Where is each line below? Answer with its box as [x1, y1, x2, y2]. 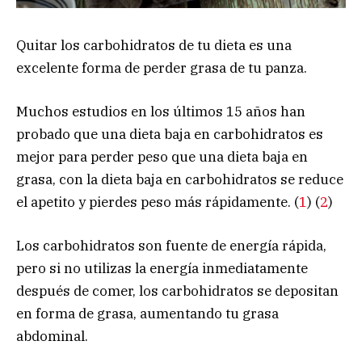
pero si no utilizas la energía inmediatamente [16, 259, 308, 278]
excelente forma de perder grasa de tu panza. [16, 59, 307, 78]
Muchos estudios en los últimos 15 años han [16, 103, 305, 121]
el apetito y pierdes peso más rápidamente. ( [16, 193, 299, 212]
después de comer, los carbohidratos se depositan [16, 282, 339, 301]
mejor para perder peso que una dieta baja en [16, 148, 308, 166]
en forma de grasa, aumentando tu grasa [16, 305, 279, 323]
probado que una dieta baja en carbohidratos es [16, 125, 323, 144]
